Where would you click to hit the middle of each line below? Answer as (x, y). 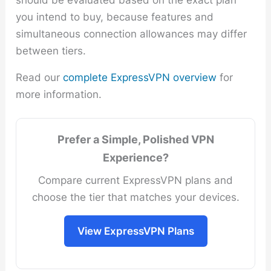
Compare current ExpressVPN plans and (135, 180)
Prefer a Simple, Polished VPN (135, 139)
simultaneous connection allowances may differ (132, 34)
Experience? (135, 157)
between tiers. (51, 51)
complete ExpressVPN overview (140, 77)
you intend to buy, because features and (115, 17)
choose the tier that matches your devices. (135, 197)
